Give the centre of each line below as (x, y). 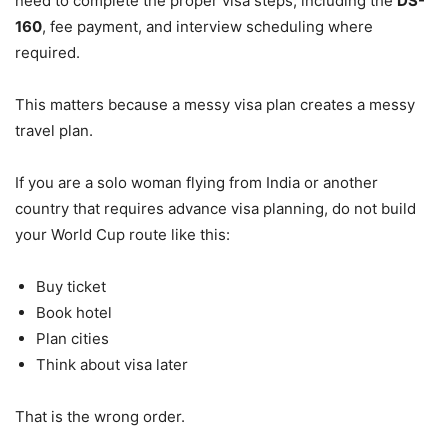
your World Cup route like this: (122, 234)
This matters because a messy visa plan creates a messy (215, 104)
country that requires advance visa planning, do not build (215, 208)
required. (47, 52)
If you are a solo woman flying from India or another (196, 182)
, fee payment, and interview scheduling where (207, 26)
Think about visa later (112, 364)
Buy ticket (71, 286)
